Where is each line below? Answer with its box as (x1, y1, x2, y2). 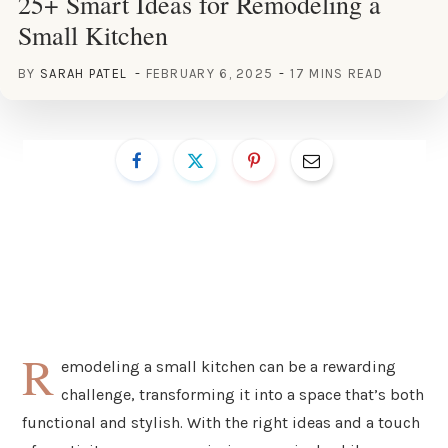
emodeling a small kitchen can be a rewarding (61, 356, 397, 376)
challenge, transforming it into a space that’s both (61, 384, 425, 404)
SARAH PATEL (39, 65, 128, 81)
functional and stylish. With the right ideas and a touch (22, 412, 420, 432)
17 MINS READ (290, 65, 383, 81)
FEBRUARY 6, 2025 (145, 65, 274, 81)
